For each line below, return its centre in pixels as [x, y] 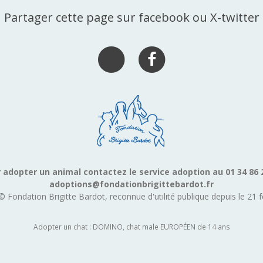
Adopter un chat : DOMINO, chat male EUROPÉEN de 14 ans [131, 227]
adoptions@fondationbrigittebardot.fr [131, 184]
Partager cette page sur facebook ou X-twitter [131, 18]
